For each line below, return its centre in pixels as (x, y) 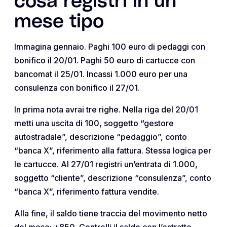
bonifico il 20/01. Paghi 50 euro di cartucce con (105, 60)
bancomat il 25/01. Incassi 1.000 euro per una (101, 74)
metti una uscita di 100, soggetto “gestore (94, 123)
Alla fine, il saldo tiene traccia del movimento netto (111, 213)
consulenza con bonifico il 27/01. (77, 87)
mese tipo (59, 22)
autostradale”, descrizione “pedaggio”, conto (101, 137)
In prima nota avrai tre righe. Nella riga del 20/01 (106, 109)
